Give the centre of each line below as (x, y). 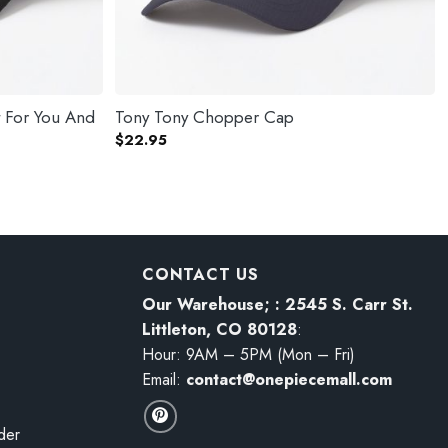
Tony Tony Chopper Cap (204, 117)
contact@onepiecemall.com (289, 379)
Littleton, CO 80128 (219, 329)
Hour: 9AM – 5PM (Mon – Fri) (248, 354)
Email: (164, 379)
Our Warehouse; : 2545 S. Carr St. (277, 304)
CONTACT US (200, 274)
